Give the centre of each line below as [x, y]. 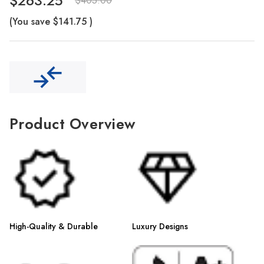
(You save [30, 22]
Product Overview [72, 124]
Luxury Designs [160, 226]
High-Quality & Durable [54, 226]
